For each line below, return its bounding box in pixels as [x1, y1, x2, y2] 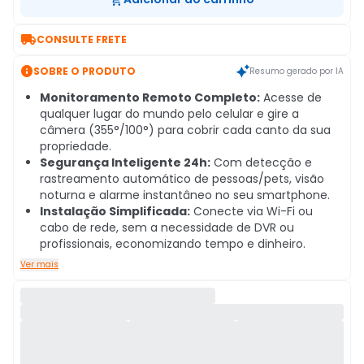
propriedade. [40, 138, 111, 154]
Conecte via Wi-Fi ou [190, 203, 313, 219]
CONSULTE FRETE [37, 32, 127, 46]
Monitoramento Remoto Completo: [40, 89, 260, 106]
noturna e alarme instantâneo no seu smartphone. [40, 187, 330, 203]
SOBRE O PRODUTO [33, 63, 136, 78]
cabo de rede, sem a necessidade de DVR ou [40, 219, 294, 236]
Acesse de [260, 89, 322, 106]
